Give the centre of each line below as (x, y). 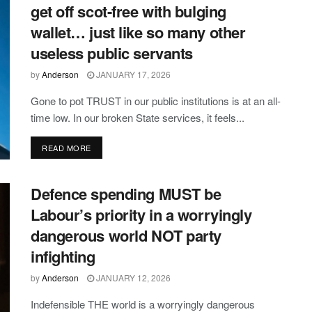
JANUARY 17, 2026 (132, 75)
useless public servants (112, 53)
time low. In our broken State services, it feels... (138, 118)
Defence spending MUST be (126, 194)
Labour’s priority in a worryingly (141, 215)
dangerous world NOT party (126, 236)
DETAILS (107, 147)
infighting (63, 257)
